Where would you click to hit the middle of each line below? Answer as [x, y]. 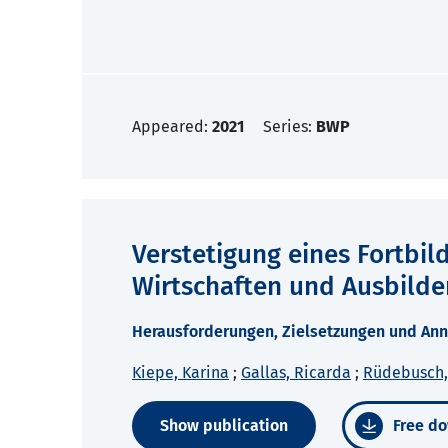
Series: [289, 127]
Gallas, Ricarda [296, 373]
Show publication [224, 426]
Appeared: [172, 127]
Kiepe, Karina [180, 373]
